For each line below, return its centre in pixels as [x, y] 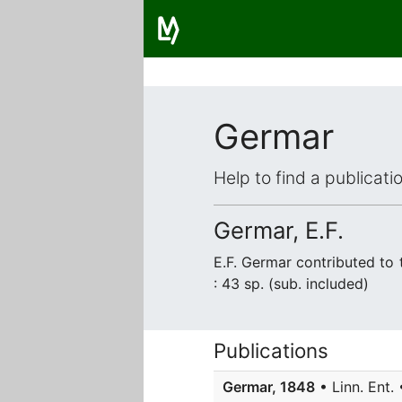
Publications [271, 350]
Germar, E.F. [279, 230]
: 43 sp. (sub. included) [291, 284]
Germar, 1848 [269, 387]
